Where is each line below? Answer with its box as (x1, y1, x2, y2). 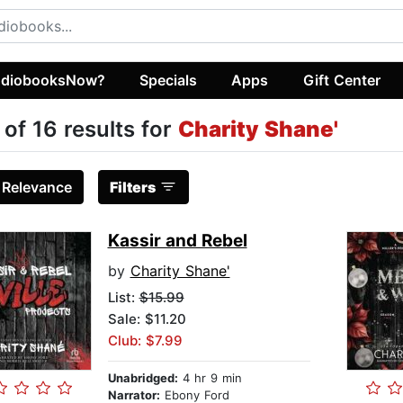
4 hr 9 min (177, 371, 242, 386)
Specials (139, 70, 198, 89)
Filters (109, 178, 156, 197)
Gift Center (302, 70, 381, 89)
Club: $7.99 (107, 332, 183, 350)
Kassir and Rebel (107, 230, 247, 252)
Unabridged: (107, 371, 178, 386)
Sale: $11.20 (107, 310, 186, 328)
